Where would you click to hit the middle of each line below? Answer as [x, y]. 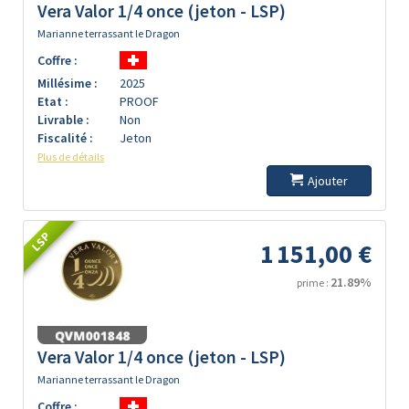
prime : [314, 283]
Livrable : [63, 120]
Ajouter [328, 181]
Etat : [53, 101]
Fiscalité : [65, 138]
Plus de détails [71, 157]
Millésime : [68, 83]
